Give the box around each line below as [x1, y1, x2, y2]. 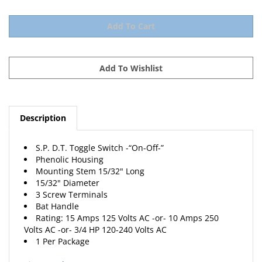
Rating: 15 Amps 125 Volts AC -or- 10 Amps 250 [36, 202, 219, 214]
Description [20, 102, 66, 114]
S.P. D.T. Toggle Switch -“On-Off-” [36, 132, 164, 144]
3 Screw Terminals [36, 179, 108, 191]
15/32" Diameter [36, 167, 99, 179]
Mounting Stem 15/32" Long [36, 156, 144, 167]
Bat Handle [36, 191, 79, 202]
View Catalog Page [24, 249, 95, 261]
